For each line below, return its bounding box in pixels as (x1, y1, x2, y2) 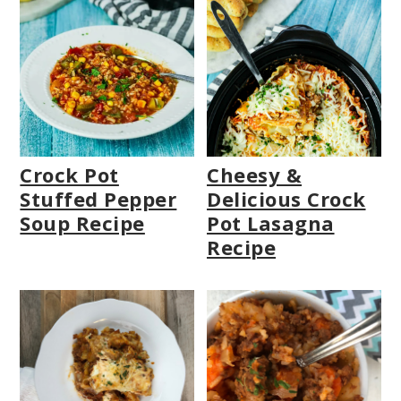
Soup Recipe (20, 209, 145, 237)
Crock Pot (20, 161, 119, 189)
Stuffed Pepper (20, 185, 177, 213)
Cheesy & (207, 161, 303, 189)
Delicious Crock (207, 185, 366, 213)
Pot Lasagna (207, 209, 335, 237)
